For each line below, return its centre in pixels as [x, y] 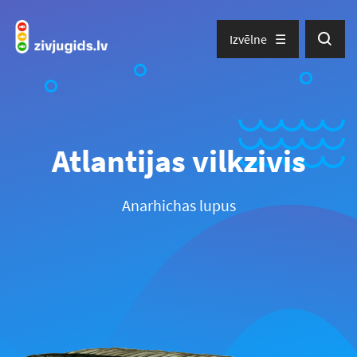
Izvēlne [248, 39]
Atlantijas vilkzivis [178, 161]
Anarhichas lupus [178, 205]
